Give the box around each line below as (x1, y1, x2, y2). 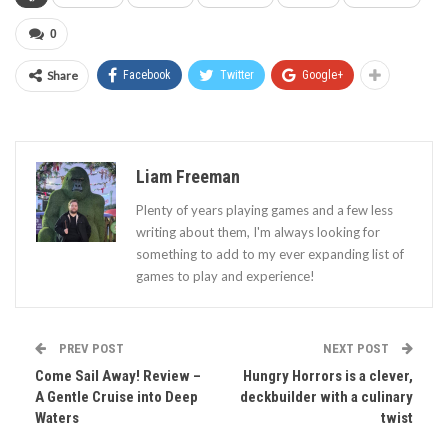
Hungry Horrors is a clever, (243, 366, 413, 385)
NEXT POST (323, 340, 392, 356)
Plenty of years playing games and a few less (136, 201, 393, 218)
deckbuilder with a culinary (240, 387, 413, 406)
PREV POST (56, 340, 124, 356)
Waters (35, 408, 79, 427)
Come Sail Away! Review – (35, 366, 201, 385)
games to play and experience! (136, 267, 315, 284)
